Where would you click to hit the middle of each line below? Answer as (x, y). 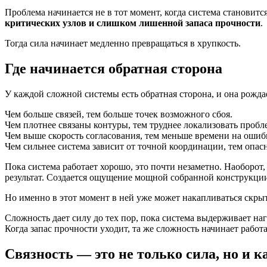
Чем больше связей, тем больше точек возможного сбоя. (119, 114)
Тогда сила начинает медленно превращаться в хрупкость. (123, 44)
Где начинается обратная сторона (114, 69)
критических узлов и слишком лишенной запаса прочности (133, 23)
